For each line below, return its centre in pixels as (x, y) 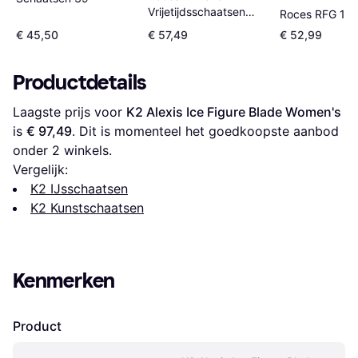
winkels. (86, 151)
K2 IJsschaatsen (79, 189)
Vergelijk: (40, 170)
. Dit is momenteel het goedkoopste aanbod (205, 131)
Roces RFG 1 (312, 14)
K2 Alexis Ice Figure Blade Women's (234, 112)
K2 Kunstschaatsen (87, 208)
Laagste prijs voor (70, 112)
